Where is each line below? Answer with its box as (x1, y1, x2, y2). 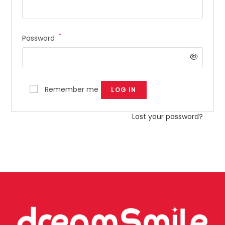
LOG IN (111, 85, 137, 94)
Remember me (45, 84, 99, 94)
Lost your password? (132, 111, 203, 122)
